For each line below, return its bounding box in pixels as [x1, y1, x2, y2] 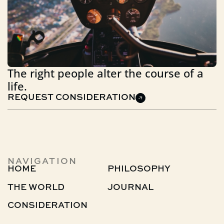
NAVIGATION [7, 157, 77, 166]
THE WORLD [7, 183, 64, 192]
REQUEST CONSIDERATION [7, 93, 135, 102]
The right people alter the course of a [7, 65, 203, 81]
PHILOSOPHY [107, 165, 170, 174]
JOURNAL [107, 183, 153, 192]
